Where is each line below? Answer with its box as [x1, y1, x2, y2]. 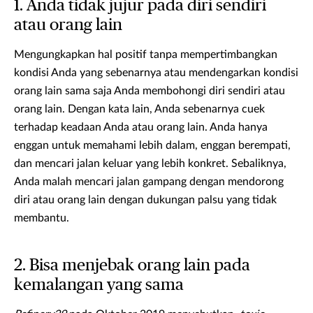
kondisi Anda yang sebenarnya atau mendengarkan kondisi [14, 67, 298, 79]
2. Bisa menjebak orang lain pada [14, 257, 250, 275]
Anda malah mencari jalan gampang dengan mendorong [14, 176, 284, 188]
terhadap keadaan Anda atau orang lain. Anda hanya [14, 122, 268, 133]
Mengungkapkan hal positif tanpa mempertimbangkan [14, 49, 277, 61]
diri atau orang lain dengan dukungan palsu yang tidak [14, 194, 277, 206]
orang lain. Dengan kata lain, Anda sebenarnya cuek [14, 103, 265, 115]
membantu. [14, 212, 69, 224]
